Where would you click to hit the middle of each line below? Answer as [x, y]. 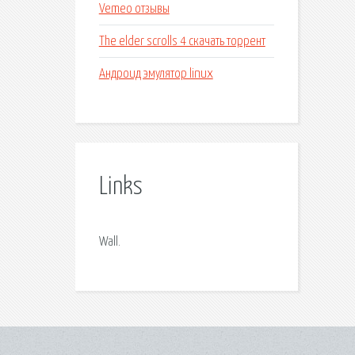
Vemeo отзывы [134, 9]
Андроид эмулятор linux [156, 74]
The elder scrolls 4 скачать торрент [182, 41]
